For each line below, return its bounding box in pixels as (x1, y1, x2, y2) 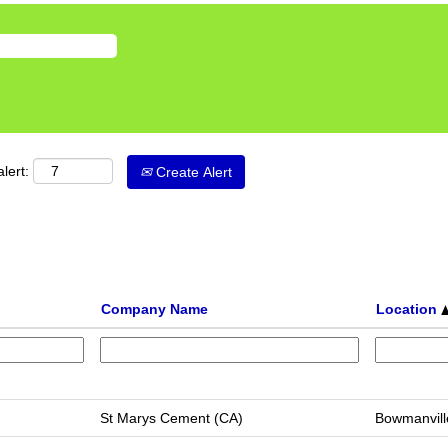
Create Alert (152, 164, 232, 180)
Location (376, 301, 441, 317)
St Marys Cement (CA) (100, 410, 243, 426)
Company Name (101, 301, 208, 317)
